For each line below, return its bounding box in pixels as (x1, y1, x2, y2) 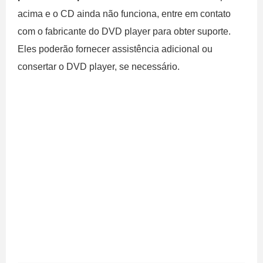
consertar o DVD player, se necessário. (18, 62, 180, 72)
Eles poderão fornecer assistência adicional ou (18, 44, 213, 54)
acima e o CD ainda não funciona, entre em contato (18, 9, 231, 19)
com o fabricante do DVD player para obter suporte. (18, 26, 231, 36)
